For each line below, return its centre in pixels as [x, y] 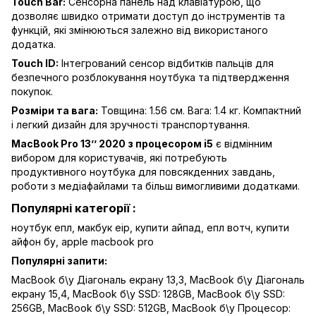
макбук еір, [105, 227]
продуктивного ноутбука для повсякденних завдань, [143, 172]
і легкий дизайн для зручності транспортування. [130, 125]
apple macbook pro [108, 241]
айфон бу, [35, 241]
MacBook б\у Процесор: [231, 308]
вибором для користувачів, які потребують [119, 158]
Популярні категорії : [74, 208]
